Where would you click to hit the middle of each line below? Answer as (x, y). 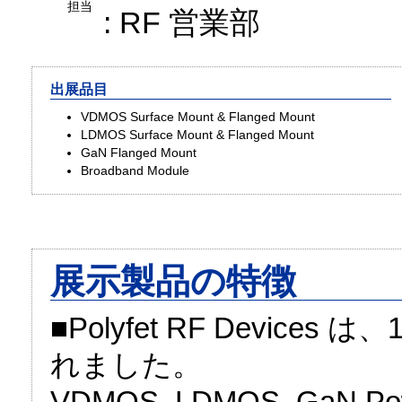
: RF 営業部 (182, 22)
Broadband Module (135, 170)
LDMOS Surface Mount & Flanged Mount (198, 135)
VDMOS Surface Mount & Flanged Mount (198, 117)
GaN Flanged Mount (139, 153)
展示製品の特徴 (173, 281)
